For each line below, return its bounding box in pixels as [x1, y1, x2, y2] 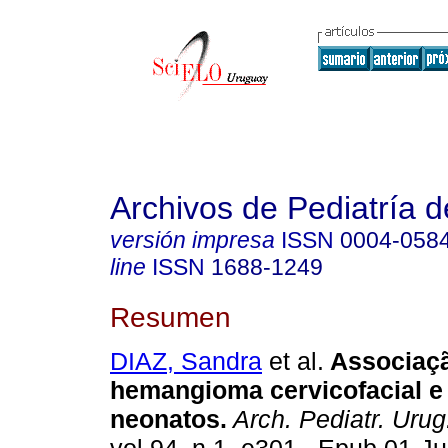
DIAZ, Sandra [110, 347, 262, 376]
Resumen [110, 300, 231, 333]
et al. [262, 347, 324, 376]
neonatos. [110, 405, 227, 434]
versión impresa [110, 227, 275, 253]
